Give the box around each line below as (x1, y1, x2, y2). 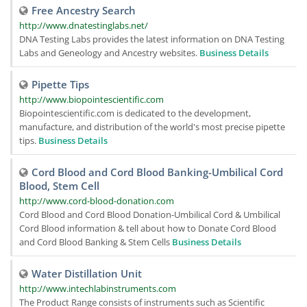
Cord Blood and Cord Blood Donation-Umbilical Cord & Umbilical (19, 208, 280, 221)
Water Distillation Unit (32, 267, 142, 280)
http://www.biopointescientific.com (19, 93, 164, 106)
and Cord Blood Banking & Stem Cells (19, 236, 172, 248)
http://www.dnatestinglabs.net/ (19, 19, 148, 32)
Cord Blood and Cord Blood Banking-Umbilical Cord (32, 165, 283, 179)
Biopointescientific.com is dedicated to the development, (19, 107, 251, 119)
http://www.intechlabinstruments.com (19, 282, 176, 295)
